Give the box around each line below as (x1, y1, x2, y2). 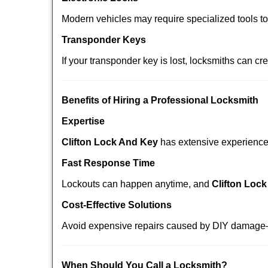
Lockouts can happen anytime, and (62, 179, 212, 189)
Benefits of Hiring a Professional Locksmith (62, 95, 258, 105)
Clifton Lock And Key (62, 137, 158, 147)
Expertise (62, 116, 105, 126)
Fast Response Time (62, 158, 155, 168)
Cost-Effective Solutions (62, 200, 172, 210)
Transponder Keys (62, 35, 146, 45)
